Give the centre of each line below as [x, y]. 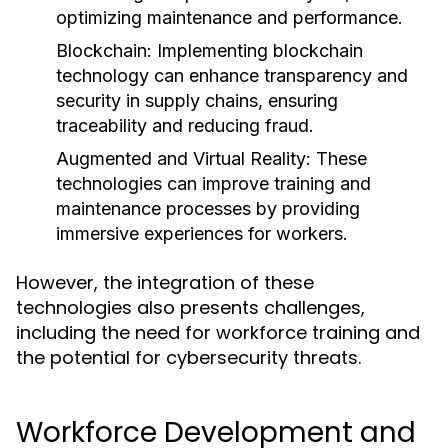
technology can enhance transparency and [232, 75]
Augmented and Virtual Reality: [183, 158]
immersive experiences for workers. [202, 233]
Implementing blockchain [257, 50]
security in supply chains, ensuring [197, 100]
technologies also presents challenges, [190, 307]
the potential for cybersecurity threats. [188, 357]
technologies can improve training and [213, 183]
